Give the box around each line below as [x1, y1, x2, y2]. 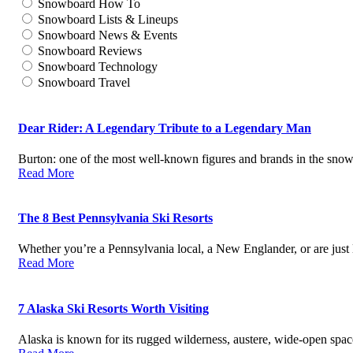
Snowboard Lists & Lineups [37, 13, 178, 27]
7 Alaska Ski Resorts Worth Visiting [17, 301, 209, 315]
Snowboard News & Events [37, 28, 177, 43]
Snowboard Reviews [37, 44, 142, 58]
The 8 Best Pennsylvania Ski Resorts [17, 211, 213, 225]
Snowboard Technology [37, 60, 158, 74]
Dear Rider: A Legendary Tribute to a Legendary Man [17, 121, 311, 135]
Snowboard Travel [37, 76, 130, 90]
